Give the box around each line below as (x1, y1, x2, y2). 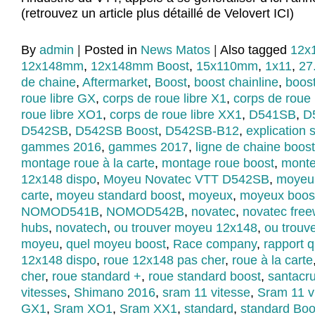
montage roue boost (162, 156, 274, 171)
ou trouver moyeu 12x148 (114, 221, 257, 236)
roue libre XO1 (21, 108, 103, 122)
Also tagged (220, 43, 290, 58)
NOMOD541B (21, 205, 99, 219)
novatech (56, 221, 107, 236)
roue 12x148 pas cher (103, 253, 225, 268)
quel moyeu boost (66, 237, 166, 252)
